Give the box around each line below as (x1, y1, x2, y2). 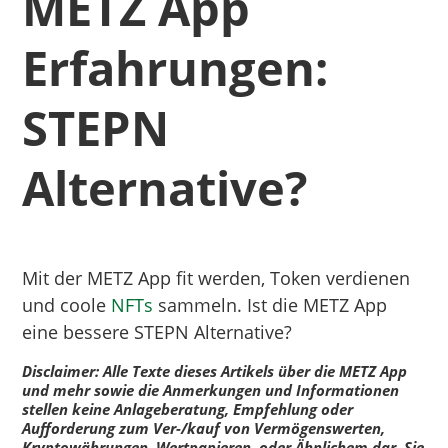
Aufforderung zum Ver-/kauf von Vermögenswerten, (22, 417, 386, 438)
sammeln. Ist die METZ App (153, 292, 388, 317)
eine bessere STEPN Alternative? (22, 319, 293, 344)
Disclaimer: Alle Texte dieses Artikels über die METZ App (22, 360, 408, 381)
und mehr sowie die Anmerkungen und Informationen (22, 379, 400, 400)
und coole (22, 292, 112, 317)
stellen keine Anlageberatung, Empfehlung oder (22, 398, 354, 419)
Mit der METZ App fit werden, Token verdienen (22, 265, 411, 290)
